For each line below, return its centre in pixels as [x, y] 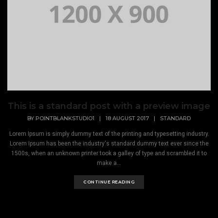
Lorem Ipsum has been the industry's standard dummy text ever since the [109, 144]
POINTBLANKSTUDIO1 [65, 118]
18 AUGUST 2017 [127, 118]
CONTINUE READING [109, 182]
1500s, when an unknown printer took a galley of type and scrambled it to [109, 154]
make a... [109, 163]
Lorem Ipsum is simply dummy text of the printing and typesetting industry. [109, 134]
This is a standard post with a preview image [109, 106]
